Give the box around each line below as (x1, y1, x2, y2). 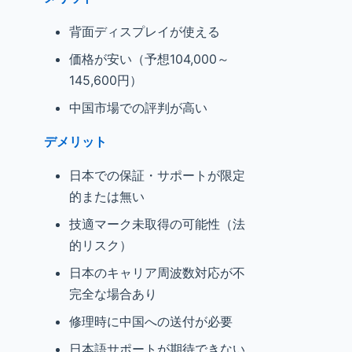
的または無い (69, 189, 145, 204)
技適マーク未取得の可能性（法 (69, 216, 245, 232)
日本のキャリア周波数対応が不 (69, 265, 245, 280)
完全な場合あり (69, 286, 157, 302)
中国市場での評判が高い (69, 100, 207, 115)
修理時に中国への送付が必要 (69, 313, 233, 329)
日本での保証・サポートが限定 (69, 167, 245, 183)
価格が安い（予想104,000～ (69, 51, 229, 67)
